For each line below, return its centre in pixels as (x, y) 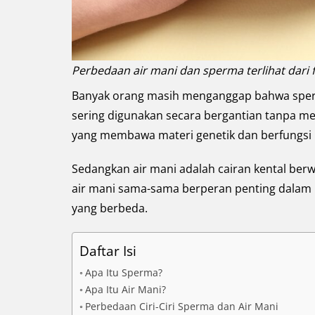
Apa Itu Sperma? (123, 272)
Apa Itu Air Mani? (125, 289)
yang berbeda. (111, 208)
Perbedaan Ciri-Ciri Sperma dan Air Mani (181, 306)
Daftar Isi (108, 251)
